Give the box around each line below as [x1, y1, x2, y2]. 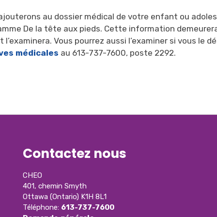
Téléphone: [23, 203, 62, 212]
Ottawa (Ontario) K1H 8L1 [23, 192, 107, 201]
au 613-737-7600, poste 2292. [61, 48, 176, 58]
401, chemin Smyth [23, 182, 87, 191]
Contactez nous [23, 144, 127, 163]
